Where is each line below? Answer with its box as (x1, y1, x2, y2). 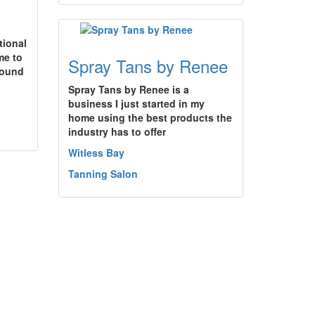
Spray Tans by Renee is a (68, 82, 189, 96)
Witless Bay (68, 146, 124, 160)
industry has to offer (68, 124, 166, 139)
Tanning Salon (68, 167, 138, 181)
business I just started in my (68, 96, 205, 110)
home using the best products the (68, 110, 232, 124)
